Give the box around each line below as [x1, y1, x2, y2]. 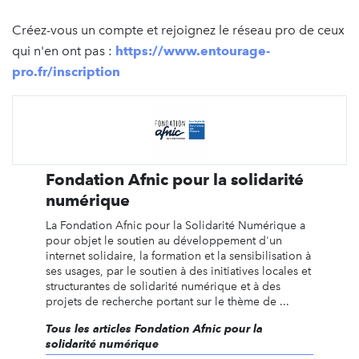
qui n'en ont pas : [12, 42, 112, 58]
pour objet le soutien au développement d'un [45, 233, 282, 248]
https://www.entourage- [112, 42, 270, 58]
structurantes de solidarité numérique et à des [45, 279, 280, 293]
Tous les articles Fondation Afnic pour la [45, 321, 263, 335]
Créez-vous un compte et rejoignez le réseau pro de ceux [12, 22, 345, 38]
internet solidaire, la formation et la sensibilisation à [45, 248, 311, 263]
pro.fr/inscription [12, 63, 120, 79]
